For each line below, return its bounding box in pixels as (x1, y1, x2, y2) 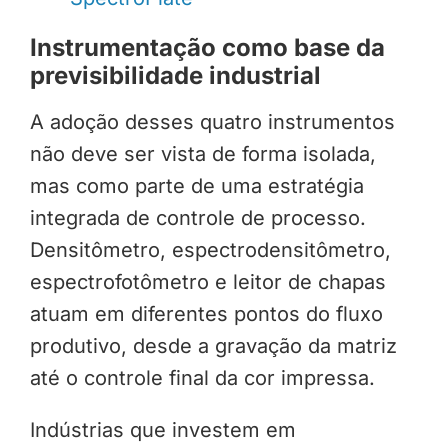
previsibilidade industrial (29, 61, 321, 91)
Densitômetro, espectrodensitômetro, (29, 238, 391, 263)
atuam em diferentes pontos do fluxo (29, 302, 383, 327)
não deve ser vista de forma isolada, (29, 142, 376, 167)
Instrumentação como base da (29, 33, 385, 63)
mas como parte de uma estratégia (29, 174, 364, 199)
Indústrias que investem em (29, 418, 296, 443)
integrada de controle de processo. (29, 206, 366, 231)
